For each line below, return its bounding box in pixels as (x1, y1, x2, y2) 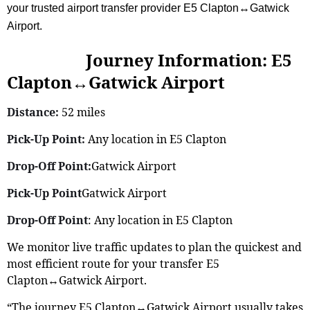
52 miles (59, 104, 105, 120)
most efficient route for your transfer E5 (7, 255, 219, 271)
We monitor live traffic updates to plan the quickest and (7, 239, 302, 255)
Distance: (7, 104, 59, 120)
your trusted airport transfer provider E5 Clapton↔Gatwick (7, 1, 289, 14)
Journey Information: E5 (7, 48, 291, 71)
